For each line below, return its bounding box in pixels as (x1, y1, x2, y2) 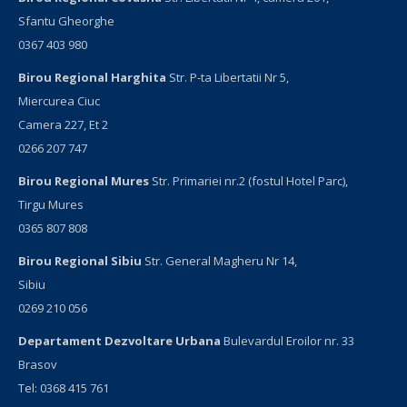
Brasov (18, 356, 57, 372)
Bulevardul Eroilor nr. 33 (221, 333, 354, 349)
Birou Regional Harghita (18, 69, 166, 85)
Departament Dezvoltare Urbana (18, 333, 221, 349)
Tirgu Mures (18, 196, 84, 213)
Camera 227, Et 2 (18, 116, 108, 133)
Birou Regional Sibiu (18, 253, 142, 269)
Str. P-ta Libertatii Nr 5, (166, 69, 289, 85)
